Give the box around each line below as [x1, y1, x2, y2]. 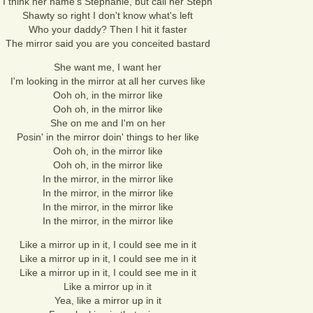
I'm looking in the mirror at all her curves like [10, 75, 205, 87]
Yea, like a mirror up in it [54, 295, 161, 306]
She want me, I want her [54, 61, 161, 73]
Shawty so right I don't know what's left [22, 10, 193, 21]
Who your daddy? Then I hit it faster [28, 24, 187, 35]
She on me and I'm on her [50, 117, 166, 129]
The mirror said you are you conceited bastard [5, 38, 210, 49]
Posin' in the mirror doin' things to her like [16, 131, 199, 143]
